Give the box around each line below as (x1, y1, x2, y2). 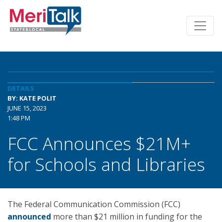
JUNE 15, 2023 (7, 104, 47, 112)
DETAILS (7, 84, 34, 93)
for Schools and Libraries (7, 152, 205, 176)
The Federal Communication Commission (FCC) (7, 199, 180, 210)
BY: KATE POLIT (7, 94, 56, 103)
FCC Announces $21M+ (7, 131, 191, 155)
